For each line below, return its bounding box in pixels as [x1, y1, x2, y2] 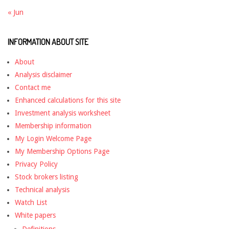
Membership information [15, 121, 91, 130]
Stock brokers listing [15, 172, 78, 181]
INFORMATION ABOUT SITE [8, 36, 88, 47]
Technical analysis [15, 185, 70, 194]
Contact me [15, 83, 51, 91]
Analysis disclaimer [15, 70, 72, 79]
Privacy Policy [15, 159, 58, 168]
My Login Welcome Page [15, 134, 91, 143]
